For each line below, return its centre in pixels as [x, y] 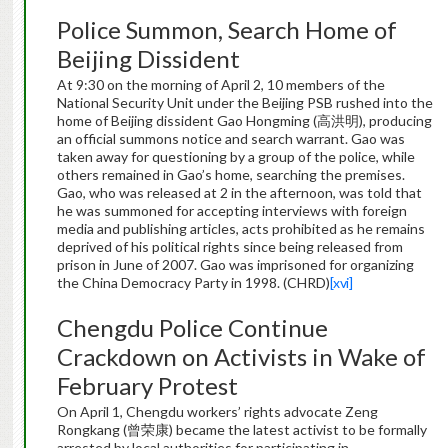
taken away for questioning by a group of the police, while [235, 157]
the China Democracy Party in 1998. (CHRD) [193, 283]
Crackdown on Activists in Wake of [241, 357]
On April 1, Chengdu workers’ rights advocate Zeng [217, 412]
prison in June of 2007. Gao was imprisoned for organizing [235, 265]
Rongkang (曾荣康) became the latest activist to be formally [241, 430]
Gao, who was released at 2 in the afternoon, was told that [239, 193]
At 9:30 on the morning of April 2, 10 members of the [220, 85]
